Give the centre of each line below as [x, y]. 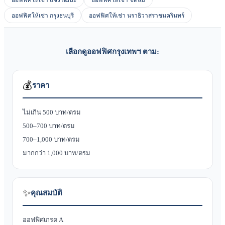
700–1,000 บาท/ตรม [51, 140]
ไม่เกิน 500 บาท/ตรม [52, 113]
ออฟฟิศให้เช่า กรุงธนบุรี [43, 16]
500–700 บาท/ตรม [49, 126]
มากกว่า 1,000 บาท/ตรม [57, 153]
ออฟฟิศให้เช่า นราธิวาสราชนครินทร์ [137, 16]
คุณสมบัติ [46, 193]
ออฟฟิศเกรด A [43, 220]
